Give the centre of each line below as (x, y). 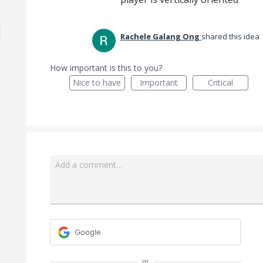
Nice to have (97, 82)
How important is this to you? (106, 68)
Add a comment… (89, 165)
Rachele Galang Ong (160, 36)
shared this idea (231, 36)
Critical (220, 82)
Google (87, 232)
